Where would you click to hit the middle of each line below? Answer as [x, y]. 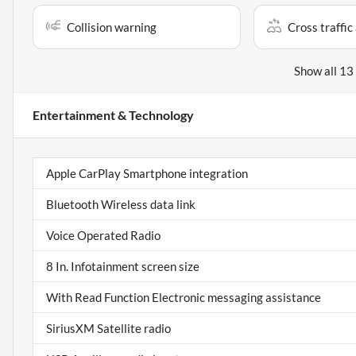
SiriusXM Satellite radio [108, 329]
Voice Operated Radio [103, 236]
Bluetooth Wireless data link [121, 205]
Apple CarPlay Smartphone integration [147, 174]
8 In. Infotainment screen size [123, 267]
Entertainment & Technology [113, 115]
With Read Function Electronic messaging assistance [184, 298]
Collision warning [112, 27]
